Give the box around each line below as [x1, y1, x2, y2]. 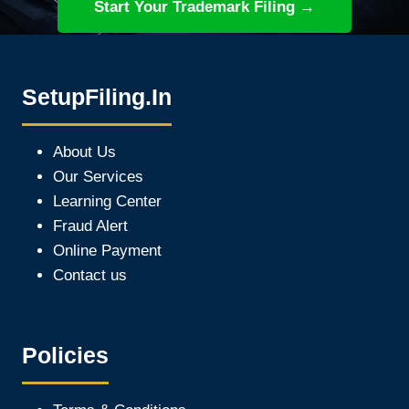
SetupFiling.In [22, 84, 172, 110]
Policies [22, 341, 109, 368]
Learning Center [53, 193, 162, 210]
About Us [53, 143, 116, 161]
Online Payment [53, 242, 162, 259]
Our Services [53, 168, 143, 185]
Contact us [53, 267, 127, 284]
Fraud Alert [53, 217, 128, 235]
